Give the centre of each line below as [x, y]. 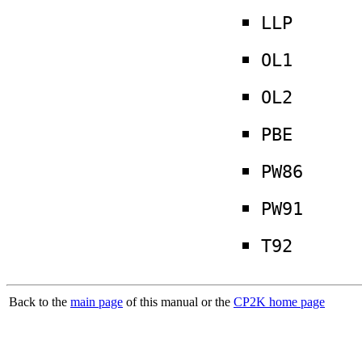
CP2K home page [279, 302]
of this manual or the [178, 302]
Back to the [40, 302]
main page [97, 302]
